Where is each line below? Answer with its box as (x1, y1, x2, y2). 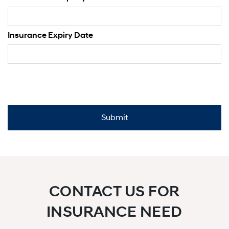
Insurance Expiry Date (8, 30, 93, 40)
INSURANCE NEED (46, 202, 182, 221)
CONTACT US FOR (49, 182, 180, 201)
